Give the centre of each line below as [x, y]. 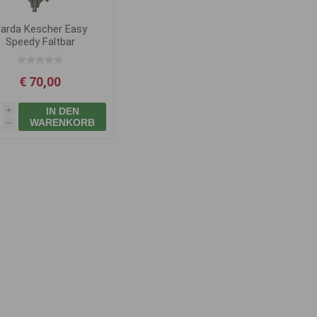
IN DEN [62, 111]
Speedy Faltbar [40, 41]
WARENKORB [63, 122]
